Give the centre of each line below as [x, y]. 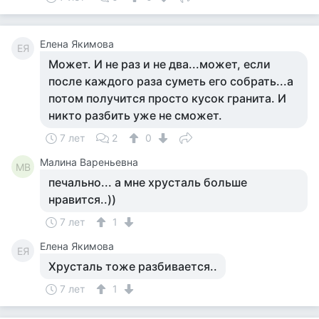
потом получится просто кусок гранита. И [167, 98]
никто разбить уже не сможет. [135, 115]
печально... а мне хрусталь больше [148, 182]
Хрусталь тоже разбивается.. [133, 266]
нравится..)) [82, 199]
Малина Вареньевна [89, 162]
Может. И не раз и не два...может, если [159, 64]
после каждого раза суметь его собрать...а [171, 81]
